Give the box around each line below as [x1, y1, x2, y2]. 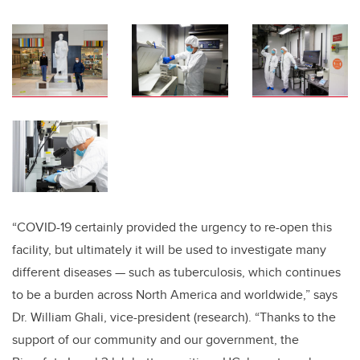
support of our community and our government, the [12, 330, 299, 350]
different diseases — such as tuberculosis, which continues [12, 263, 341, 282]
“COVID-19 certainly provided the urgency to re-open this [12, 218, 332, 237]
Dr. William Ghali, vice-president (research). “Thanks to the [12, 308, 336, 327]
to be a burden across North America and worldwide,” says [12, 285, 337, 305]
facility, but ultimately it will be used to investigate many [12, 240, 326, 260]
